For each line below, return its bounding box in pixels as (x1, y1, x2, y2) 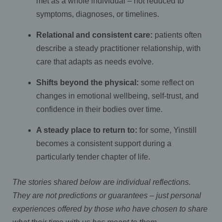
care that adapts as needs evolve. (36, 57, 154, 66)
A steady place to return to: (36, 125, 137, 134)
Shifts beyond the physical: (36, 78, 139, 87)
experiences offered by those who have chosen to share (12, 204, 208, 213)
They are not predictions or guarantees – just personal (12, 191, 201, 200)
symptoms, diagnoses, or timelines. (36, 9, 159, 18)
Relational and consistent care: (36, 30, 153, 39)
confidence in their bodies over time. (36, 105, 163, 113)
